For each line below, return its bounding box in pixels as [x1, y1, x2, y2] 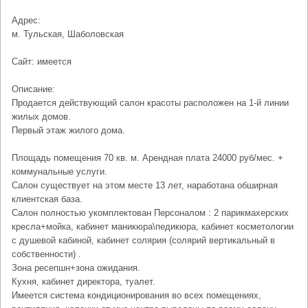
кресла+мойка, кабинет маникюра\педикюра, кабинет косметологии [12, 221, 294, 232]
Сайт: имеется [12, 56, 71, 67]
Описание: [12, 84, 55, 94]
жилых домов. [12, 111, 71, 122]
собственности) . [12, 249, 81, 259]
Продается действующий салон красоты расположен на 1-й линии [12, 98, 289, 108]
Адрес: [12, 15, 41, 25]
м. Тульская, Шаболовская [12, 29, 124, 39]
